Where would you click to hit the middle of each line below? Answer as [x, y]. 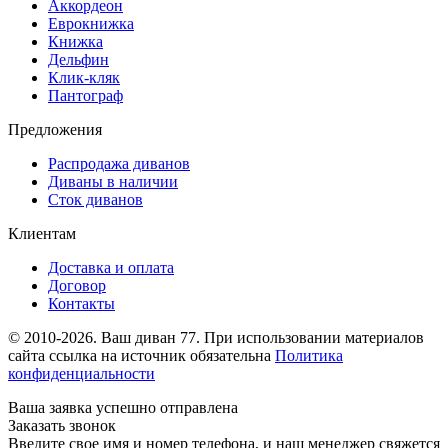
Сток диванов [95, 199]
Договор [77, 285]
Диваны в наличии [113, 181]
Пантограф [85, 95]
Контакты [81, 303]
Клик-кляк [84, 77]
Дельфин [78, 59]
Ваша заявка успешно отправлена [123, 407]
